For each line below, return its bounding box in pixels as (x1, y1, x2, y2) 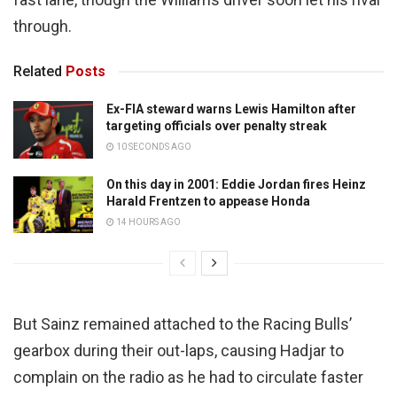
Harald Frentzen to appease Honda (106, 193, 310, 208)
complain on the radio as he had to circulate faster (13, 368, 363, 386)
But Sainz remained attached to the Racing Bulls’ (13, 315, 352, 333)
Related (13, 63, 62, 81)
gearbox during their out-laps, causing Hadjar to (13, 341, 344, 360)
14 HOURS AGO (114, 216, 181, 227)
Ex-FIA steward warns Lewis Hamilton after (106, 102, 356, 117)
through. (13, 17, 72, 36)
